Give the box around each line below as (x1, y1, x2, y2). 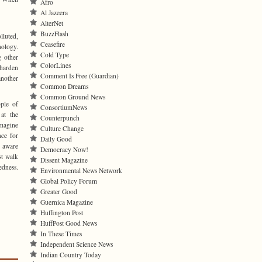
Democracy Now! (40, 145, 88, 154)
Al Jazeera (40, 8, 68, 17)
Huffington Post (40, 208, 83, 217)
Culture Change (40, 124, 84, 133)
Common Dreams (40, 82, 88, 91)
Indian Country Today (40, 250, 101, 259)
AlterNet (40, 19, 63, 27)
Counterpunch (40, 113, 80, 122)
